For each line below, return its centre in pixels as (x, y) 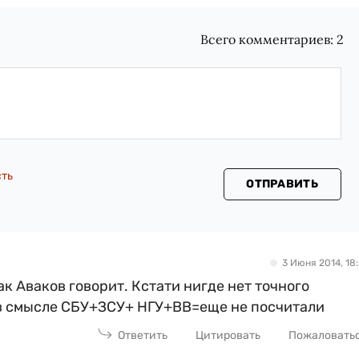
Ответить (143, 335)
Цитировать (228, 335)
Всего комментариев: (269, 39)
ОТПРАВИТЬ (282, 184)
